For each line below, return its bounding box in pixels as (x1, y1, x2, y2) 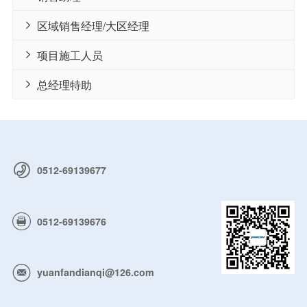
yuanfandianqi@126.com (36, 265, 154, 280)
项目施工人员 (36, 47, 103, 62)
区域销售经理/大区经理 (36, 17, 149, 33)
